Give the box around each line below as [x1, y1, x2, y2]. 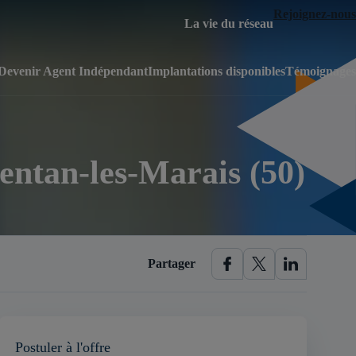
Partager [148, 257, 195, 270]
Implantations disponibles [148, 64, 285, 78]
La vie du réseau [184, 17, 273, 30]
